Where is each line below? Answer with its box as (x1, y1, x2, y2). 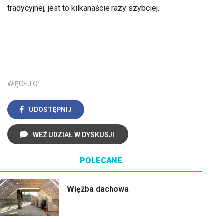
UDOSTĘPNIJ (29, 105, 72, 113)
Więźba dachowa (67, 184, 129, 194)
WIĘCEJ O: (7, 79, 39, 88)
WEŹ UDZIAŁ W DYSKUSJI (33, 130, 114, 139)
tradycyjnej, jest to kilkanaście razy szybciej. (7, 3, 159, 13)
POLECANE (80, 155, 122, 165)
